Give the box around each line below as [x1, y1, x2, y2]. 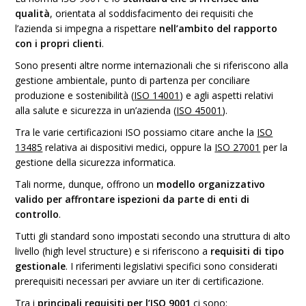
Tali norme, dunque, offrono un [15, 178, 157, 191]
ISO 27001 [214, 141, 261, 154]
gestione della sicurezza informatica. [15, 156, 176, 169]
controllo [15, 208, 59, 221]
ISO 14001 [134, 89, 180, 102]
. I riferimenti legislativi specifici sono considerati [66, 260, 278, 273]
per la [260, 141, 288, 154]
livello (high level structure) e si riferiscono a [15, 245, 211, 258]
